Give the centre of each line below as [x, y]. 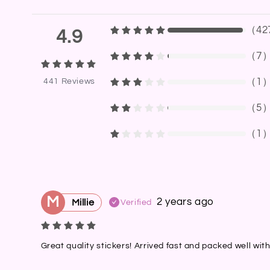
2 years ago [186, 202]
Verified [137, 203]
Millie [83, 202]
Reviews [78, 81]
